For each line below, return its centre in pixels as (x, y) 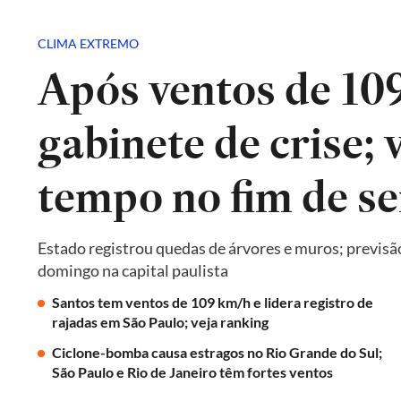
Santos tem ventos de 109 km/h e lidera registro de (213, 302)
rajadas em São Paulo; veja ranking (160, 322)
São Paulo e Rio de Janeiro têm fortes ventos (192, 372)
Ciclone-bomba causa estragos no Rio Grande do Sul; (217, 352)
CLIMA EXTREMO (88, 43)
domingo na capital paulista (133, 270)
